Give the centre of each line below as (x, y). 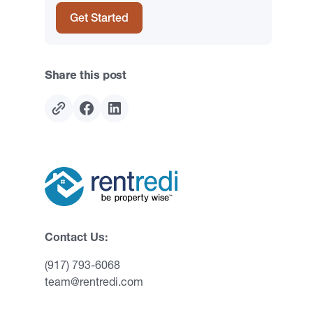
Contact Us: (76, 237)
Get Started (99, 17)
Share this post (86, 75)
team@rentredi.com (94, 282)
